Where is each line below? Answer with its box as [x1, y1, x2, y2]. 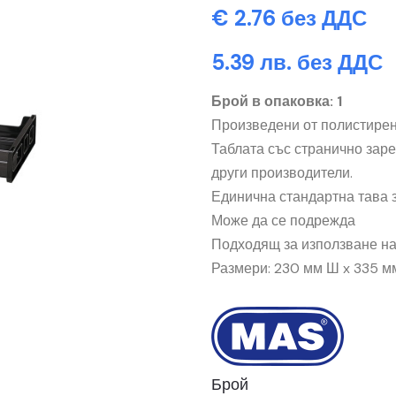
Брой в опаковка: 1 [211, 92, 342, 110]
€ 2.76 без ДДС [211, 4, 367, 32]
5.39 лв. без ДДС [211, 49, 383, 76]
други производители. [211, 164, 353, 182]
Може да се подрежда [211, 211, 355, 230]
